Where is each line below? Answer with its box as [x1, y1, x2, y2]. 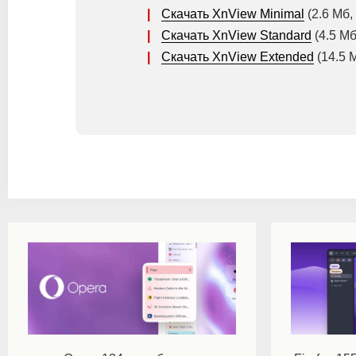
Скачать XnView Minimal [161, 6, 304, 21]
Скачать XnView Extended [161, 49, 314, 64]
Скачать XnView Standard [161, 28, 311, 42]
